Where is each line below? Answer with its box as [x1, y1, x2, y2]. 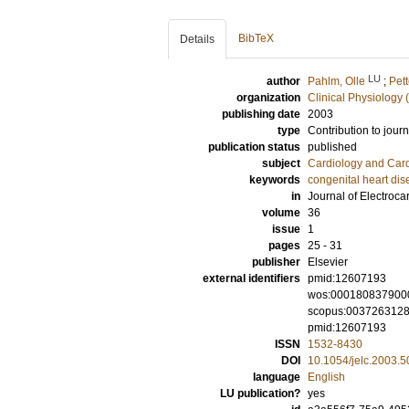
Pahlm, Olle [308, 75, 365, 88]
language [253, 371, 300, 383]
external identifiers [203, 272, 300, 285]
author [267, 75, 300, 88]
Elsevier [308, 256, 348, 268]
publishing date [222, 108, 300, 121]
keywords [249, 173, 300, 186]
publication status [208, 141, 300, 153]
